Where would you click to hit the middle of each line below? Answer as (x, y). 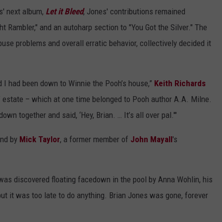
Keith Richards (180, 83)
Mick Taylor (40, 139)
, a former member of (95, 139)
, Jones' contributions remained (134, 12)
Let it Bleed (64, 12)
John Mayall (151, 139)
